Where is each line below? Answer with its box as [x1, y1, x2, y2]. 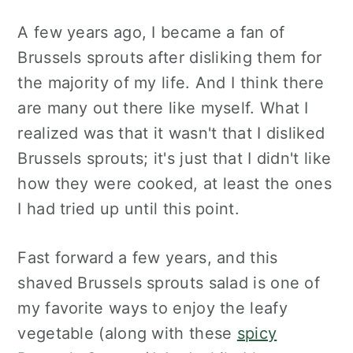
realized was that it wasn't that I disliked [17, 124, 325, 143]
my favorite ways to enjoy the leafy [17, 299, 288, 318]
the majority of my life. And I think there [17, 73, 324, 92]
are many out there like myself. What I [17, 98, 309, 117]
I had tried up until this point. [17, 199, 240, 218]
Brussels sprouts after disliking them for [17, 48, 322, 67]
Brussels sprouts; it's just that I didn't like [17, 149, 332, 168]
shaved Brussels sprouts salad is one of [17, 273, 321, 292]
